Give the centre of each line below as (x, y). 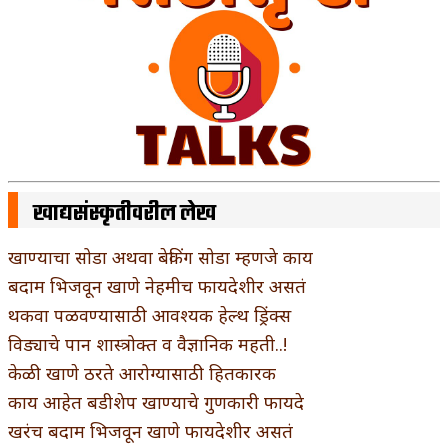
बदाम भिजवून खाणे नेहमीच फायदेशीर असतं (157, 285)
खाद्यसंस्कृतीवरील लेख (124, 213)
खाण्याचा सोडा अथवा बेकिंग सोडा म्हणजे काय (160, 256)
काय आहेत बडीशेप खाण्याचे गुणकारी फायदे (156, 401)
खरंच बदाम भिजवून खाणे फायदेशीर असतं (150, 430)
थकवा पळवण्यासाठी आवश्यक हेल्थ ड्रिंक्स (149, 314)
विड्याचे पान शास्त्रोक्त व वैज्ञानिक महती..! (147, 343)
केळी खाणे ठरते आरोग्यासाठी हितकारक (142, 372)
